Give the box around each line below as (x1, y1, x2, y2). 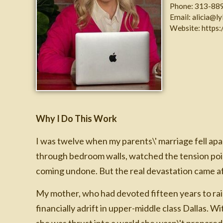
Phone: (170, 1, 195, 10)
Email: (170, 12, 192, 21)
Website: (170, 23, 200, 32)
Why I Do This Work (36, 112, 117, 124)
